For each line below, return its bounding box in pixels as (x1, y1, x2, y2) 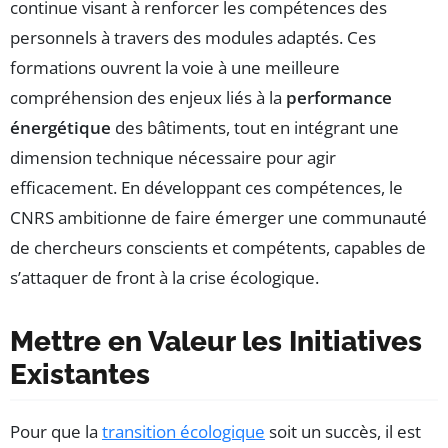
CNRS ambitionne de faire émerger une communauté (10, 206, 427, 230)
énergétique (10, 116, 111, 140)
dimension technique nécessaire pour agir (10, 146, 336, 170)
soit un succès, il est (265, 420, 421, 444)
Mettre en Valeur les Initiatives (10, 325, 422, 359)
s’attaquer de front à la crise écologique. (10, 266, 319, 290)
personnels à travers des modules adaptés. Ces (10, 26, 376, 50)
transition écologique (102, 420, 265, 444)
